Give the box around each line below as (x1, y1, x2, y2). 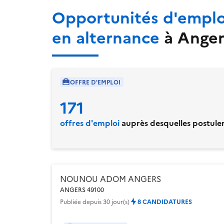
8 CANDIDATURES (137, 196, 192, 205)
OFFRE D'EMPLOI (70, 77, 120, 86)
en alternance (52, 25, 164, 47)
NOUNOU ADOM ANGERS (60, 172, 161, 184)
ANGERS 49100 (60, 184, 104, 193)
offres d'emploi (60, 116, 119, 128)
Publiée (60, 196, 82, 205)
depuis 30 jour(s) (82, 196, 129, 205)
